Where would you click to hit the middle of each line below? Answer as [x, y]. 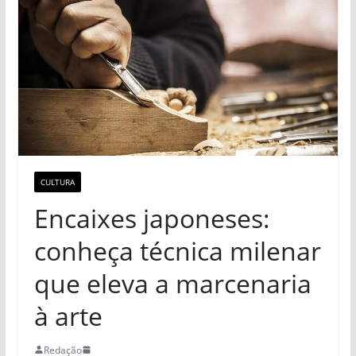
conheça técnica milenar [177, 250]
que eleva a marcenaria [172, 283]
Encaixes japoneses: [152, 218]
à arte [68, 315]
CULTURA [57, 182]
